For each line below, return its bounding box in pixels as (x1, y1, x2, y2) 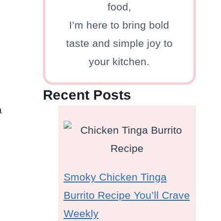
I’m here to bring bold (69, 19, 170, 31)
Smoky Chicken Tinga (63, 171, 167, 183)
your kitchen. (89, 56, 150, 68)
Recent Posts (42, 87, 131, 103)
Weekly (63, 208, 99, 220)
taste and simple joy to (66, 37, 173, 49)
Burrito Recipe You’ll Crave (63, 189, 190, 201)
